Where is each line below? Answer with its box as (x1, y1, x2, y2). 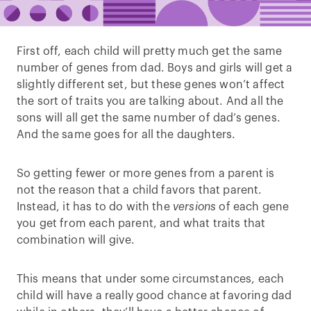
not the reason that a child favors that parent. (17, 185, 262, 196)
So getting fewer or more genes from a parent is (17, 168, 275, 179)
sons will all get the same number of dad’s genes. (17, 112, 280, 124)
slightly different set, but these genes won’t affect (17, 79, 285, 90)
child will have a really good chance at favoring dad (17, 290, 292, 301)
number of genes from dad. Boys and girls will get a (17, 62, 293, 74)
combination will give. (17, 235, 135, 246)
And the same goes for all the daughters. (17, 129, 236, 140)
